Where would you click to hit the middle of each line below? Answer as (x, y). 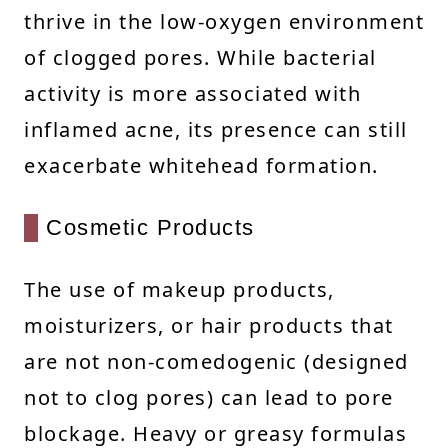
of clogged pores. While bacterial (200, 57)
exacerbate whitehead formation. (201, 165)
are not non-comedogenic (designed (216, 361)
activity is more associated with (192, 93)
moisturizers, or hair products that (209, 325)
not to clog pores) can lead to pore (209, 397)
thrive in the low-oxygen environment (224, 21)
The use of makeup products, (179, 289)
